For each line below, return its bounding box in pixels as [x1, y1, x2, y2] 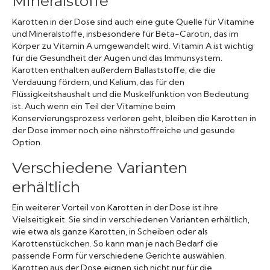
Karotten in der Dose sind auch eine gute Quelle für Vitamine [12, 16, 254, 27]
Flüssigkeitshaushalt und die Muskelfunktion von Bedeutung [12, 88, 249, 99]
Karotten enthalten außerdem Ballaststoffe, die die [12, 64, 216, 75]
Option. [12, 136, 42, 148]
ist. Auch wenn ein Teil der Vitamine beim [12, 100, 175, 111]
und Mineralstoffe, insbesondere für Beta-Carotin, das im [12, 28, 239, 39]
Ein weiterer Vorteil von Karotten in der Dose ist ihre [12, 201, 218, 213]
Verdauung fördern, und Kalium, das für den [12, 76, 184, 87]
